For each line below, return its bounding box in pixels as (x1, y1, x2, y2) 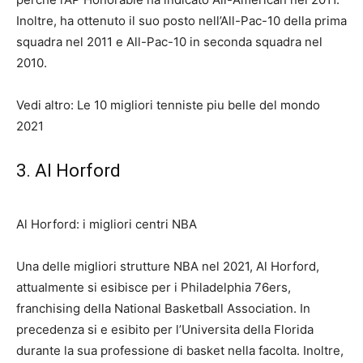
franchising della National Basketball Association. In (16, 301, 310, 316)
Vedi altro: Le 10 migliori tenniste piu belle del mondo (16, 97, 320, 113)
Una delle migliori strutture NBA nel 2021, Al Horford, (16, 258, 319, 274)
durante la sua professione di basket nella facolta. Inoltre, (16, 343, 344, 358)
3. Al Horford (16, 160, 121, 181)
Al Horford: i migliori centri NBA (16, 216, 197, 232)
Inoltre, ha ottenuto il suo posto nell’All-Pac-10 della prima (16, 13, 347, 28)
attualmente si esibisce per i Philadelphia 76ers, (16, 280, 291, 295)
